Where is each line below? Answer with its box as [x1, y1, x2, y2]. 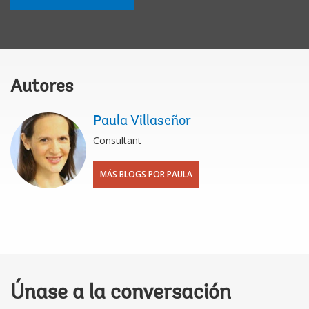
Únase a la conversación [10, 283, 231, 304]
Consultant [93, 133, 141, 147]
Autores [10, 78, 73, 97]
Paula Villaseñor [93, 114, 191, 128]
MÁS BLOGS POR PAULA [100, 168, 192, 180]
